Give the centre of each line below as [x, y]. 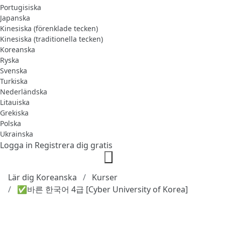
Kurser [105, 177]
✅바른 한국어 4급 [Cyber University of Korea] [102, 189]
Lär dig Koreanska [42, 177]
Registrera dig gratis [74, 145]
